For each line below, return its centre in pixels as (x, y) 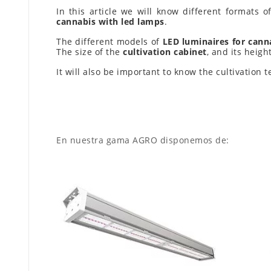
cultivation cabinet (165, 52)
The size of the (90, 52)
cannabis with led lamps (110, 22)
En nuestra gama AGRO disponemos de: (143, 140)
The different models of (109, 42)
